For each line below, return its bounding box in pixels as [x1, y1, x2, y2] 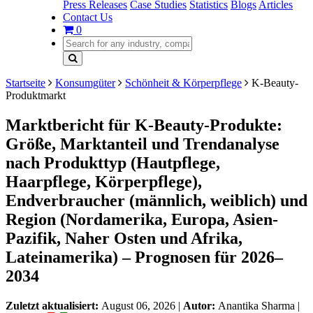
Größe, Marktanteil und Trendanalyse [6, 134, 279, 153]
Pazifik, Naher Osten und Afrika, [6, 228, 242, 247]
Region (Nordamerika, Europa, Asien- [6, 210, 278, 228]
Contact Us [63, 11, 112, 23]
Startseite [6, 77, 45, 89]
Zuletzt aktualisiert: [6, 299, 101, 312]
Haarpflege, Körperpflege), [6, 172, 202, 191]
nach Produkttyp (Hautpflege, [6, 153, 220, 172]
